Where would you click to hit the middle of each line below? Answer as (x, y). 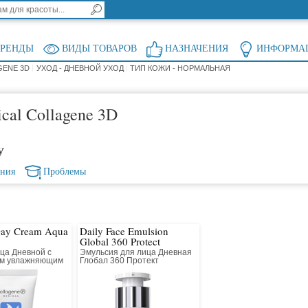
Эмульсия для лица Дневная (136, 253)
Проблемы (64, 172)
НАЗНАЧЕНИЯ (196, 49)
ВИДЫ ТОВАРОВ (100, 49)
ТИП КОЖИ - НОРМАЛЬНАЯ (180, 68)
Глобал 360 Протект (120, 261)
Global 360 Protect (120, 242)
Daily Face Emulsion (124, 231)
